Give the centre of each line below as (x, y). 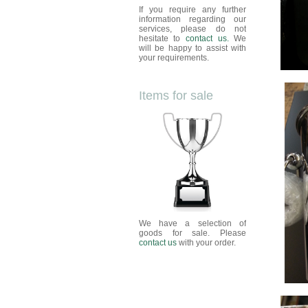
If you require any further (192, 9)
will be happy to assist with (192, 48)
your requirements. (174, 57)
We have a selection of (192, 224)
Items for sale (176, 95)
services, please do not (192, 29)
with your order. (206, 243)
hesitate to (162, 38)
